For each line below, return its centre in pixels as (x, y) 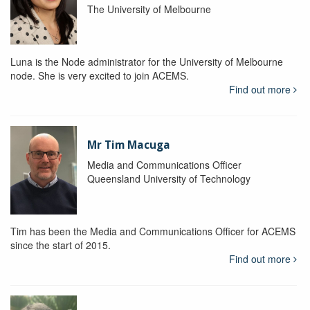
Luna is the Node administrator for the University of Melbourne (147, 62)
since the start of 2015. (61, 245)
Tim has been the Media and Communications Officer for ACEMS (153, 231)
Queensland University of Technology (168, 179)
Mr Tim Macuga (128, 145)
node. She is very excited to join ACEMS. (100, 76)
